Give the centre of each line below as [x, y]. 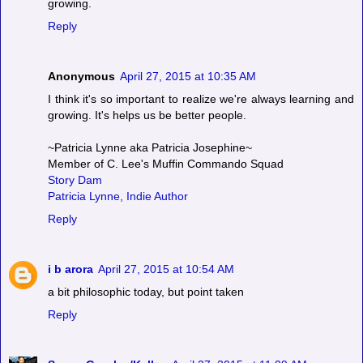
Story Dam [75, 179]
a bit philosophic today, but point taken [146, 291]
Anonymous [81, 76]
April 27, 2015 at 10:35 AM [188, 76]
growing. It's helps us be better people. [147, 115]
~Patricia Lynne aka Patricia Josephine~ [150, 147]
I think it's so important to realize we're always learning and [201, 98]
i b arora [70, 269]
